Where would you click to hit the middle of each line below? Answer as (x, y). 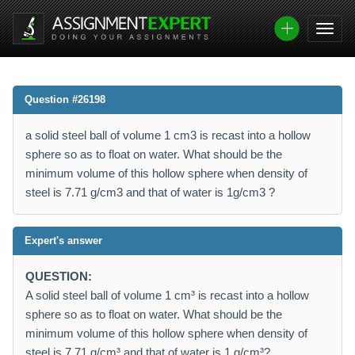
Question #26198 (65, 99)
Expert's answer (63, 240)
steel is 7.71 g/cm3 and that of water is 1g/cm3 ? (150, 192)
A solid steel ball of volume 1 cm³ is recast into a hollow (167, 295)
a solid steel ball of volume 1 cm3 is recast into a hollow (168, 135)
